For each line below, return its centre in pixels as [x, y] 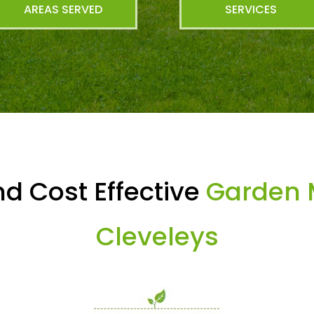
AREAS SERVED [63, 10]
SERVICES [251, 10]
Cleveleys [157, 236]
